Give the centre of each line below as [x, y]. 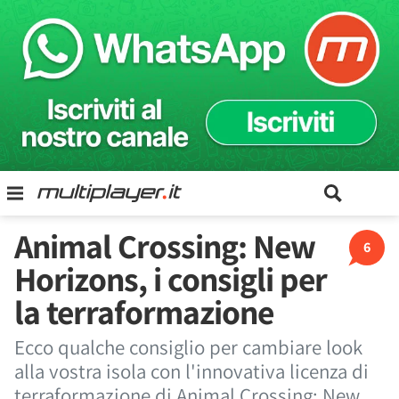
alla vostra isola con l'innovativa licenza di [191, 371]
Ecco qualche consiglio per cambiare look [188, 347]
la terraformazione [144, 312]
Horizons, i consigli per [171, 279]
